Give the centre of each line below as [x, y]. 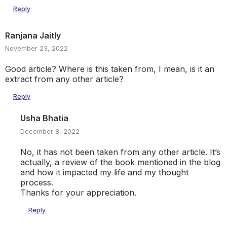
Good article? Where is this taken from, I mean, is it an [110, 69]
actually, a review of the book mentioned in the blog [120, 162]
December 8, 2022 [50, 131]
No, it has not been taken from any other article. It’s [120, 152]
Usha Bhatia [44, 118]
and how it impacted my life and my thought [104, 172]
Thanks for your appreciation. [78, 192]
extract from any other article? [64, 79]
